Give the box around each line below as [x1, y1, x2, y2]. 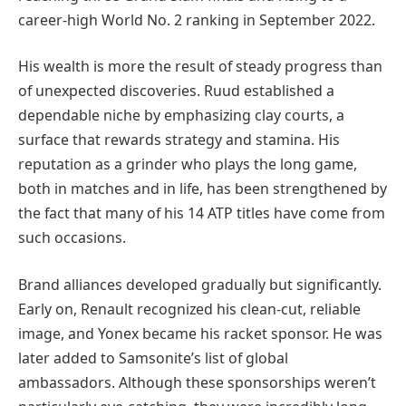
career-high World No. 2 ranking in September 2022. [18, 9, 375, 30]
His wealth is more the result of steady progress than [18, 56, 382, 77]
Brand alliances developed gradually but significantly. [18, 274, 382, 295]
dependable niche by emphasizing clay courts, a [18, 105, 344, 126]
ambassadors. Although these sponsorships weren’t [18, 372, 376, 392]
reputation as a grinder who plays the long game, [18, 154, 357, 175]
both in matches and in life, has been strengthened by [18, 179, 387, 199]
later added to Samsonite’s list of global [18, 347, 288, 368]
